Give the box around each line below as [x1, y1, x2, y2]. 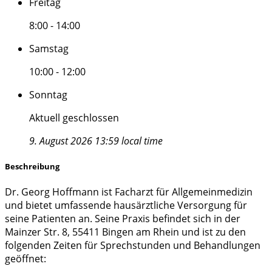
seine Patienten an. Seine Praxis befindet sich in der [5, 211, 240, 225]
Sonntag [29, 87, 67, 101]
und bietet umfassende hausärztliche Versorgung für [5, 198, 247, 212]
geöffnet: [5, 251, 46, 265]
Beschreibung [5, 160, 59, 172]
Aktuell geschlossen [29, 110, 119, 124]
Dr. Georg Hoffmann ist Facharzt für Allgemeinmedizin [5, 185, 253, 199]
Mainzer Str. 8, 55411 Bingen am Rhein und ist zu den [5, 225, 246, 239]
